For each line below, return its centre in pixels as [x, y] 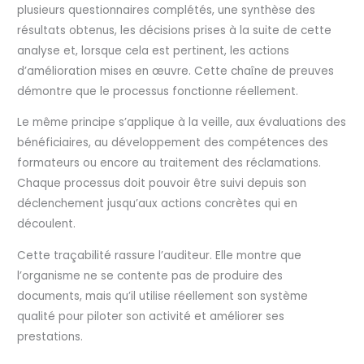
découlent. [47, 224]
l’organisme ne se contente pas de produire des [150, 275]
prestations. [50, 336]
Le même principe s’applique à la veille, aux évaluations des [182, 123]
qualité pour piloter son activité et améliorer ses [151, 316]
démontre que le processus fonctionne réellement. [158, 91]
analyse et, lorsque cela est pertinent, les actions [154, 50]
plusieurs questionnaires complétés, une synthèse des [167, 10]
